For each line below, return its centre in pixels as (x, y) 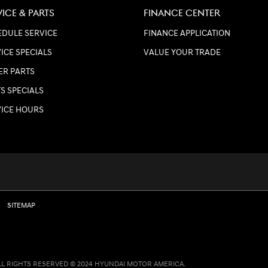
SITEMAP (21, 206)
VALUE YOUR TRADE (182, 53)
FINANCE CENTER (182, 14)
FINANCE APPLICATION (187, 34)
